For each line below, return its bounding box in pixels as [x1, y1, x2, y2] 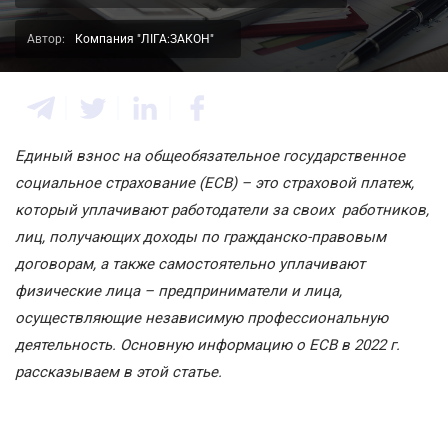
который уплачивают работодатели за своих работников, [15, 201, 429, 219]
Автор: [27, 32, 65, 46]
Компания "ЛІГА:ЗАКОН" [75, 32, 214, 46]
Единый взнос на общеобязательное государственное [15, 147, 405, 165]
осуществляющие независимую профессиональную [15, 309, 388, 327]
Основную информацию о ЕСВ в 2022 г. [120, 336, 400, 354]
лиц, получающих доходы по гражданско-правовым [15, 228, 386, 246]
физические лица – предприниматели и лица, [15, 282, 342, 300]
